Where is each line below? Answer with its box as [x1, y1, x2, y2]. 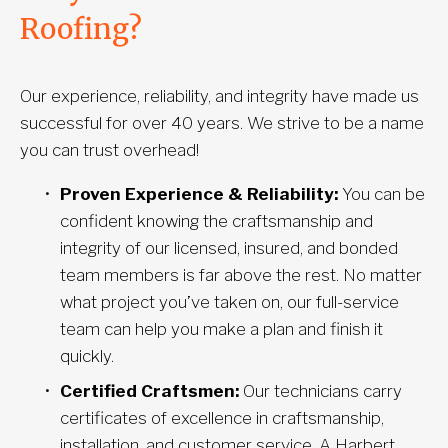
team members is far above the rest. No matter [60, 264, 422, 285]
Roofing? [20, 10, 142, 47]
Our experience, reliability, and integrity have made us [20, 85, 419, 106]
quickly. [60, 345, 114, 366]
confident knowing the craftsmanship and [60, 210, 373, 231]
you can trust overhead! [20, 139, 199, 160]
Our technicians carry [239, 381, 402, 402]
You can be [338, 183, 425, 204]
